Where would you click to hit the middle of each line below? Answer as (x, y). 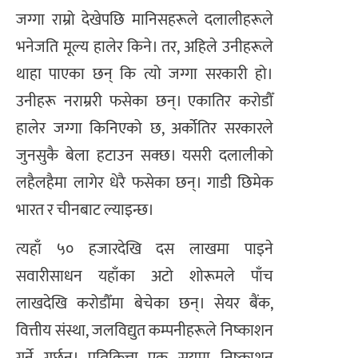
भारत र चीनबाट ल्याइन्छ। (85, 211)
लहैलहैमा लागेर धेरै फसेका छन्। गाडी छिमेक (145, 183)
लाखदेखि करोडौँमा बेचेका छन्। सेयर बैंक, (145, 303)
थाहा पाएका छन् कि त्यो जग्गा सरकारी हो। (145, 75)
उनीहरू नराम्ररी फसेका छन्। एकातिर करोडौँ (145, 102)
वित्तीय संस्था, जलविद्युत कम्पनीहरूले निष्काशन (145, 330)
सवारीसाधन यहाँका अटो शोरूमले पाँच (145, 276)
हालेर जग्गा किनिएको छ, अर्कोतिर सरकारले (145, 129)
